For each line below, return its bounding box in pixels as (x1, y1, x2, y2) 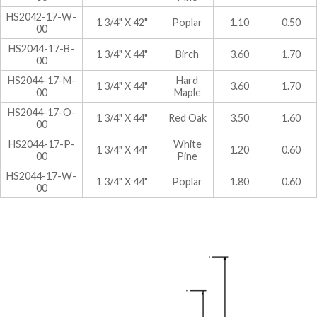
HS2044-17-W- (6, 169, 76, 182)
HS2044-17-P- (8, 137, 75, 150)
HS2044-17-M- (7, 74, 76, 86)
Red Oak (168, 111, 207, 124)
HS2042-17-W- (6, 10, 76, 23)
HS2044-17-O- (7, 105, 76, 118)
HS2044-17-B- (8, 42, 74, 54)
